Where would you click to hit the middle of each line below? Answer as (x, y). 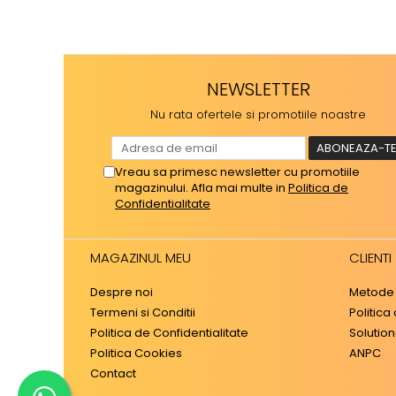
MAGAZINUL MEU (141, 258)
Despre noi (122, 293)
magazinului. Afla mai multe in (202, 188)
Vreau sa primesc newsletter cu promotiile (237, 172)
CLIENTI (370, 258)
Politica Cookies (136, 354)
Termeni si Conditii (143, 313)
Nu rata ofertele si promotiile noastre (258, 115)
